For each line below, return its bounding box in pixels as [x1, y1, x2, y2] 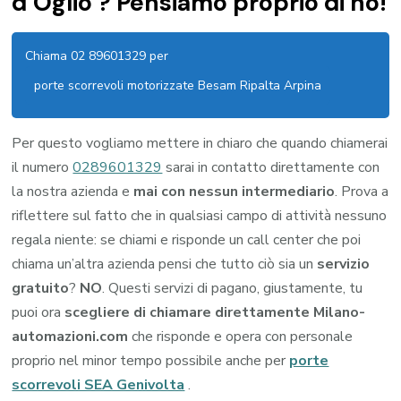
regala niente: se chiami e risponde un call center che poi [12, 230, 362, 251]
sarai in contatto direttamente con [162, 158, 380, 178]
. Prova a [335, 182, 389, 202]
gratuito [12, 278, 70, 299]
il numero [12, 158, 73, 178]
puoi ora [12, 303, 65, 323]
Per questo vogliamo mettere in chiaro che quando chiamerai [12, 133, 388, 154]
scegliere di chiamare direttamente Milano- [64, 303, 366, 323]
